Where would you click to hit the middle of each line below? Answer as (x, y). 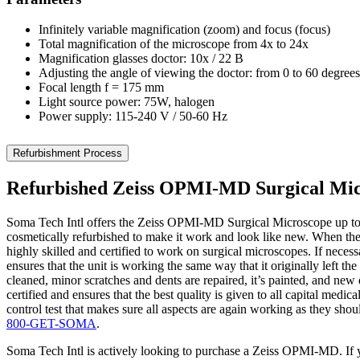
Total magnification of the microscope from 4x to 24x (174, 44)
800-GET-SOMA (51, 324)
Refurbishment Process (67, 153)
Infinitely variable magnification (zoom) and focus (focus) (184, 30)
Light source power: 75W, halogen (127, 102)
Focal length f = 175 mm (101, 88)
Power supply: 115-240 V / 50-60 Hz (133, 117)
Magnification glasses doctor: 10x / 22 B (141, 59)
